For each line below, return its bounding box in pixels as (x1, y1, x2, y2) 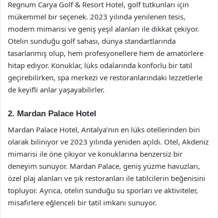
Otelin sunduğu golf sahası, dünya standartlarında (8, 36, 176, 46)
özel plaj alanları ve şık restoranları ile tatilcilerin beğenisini (8, 173, 205, 183)
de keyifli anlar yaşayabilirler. (8, 85, 105, 94)
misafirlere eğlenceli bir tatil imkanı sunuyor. (8, 197, 157, 207)
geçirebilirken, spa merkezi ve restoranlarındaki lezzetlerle (8, 73, 202, 82)
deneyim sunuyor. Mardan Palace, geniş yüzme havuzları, (8, 161, 200, 171)
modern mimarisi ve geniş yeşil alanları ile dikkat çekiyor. (8, 24, 199, 34)
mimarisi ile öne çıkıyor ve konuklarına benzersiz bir (8, 148, 182, 159)
